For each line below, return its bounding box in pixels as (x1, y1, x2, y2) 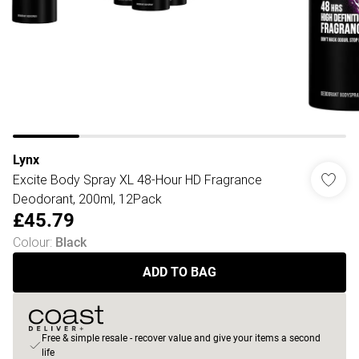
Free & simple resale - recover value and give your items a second (42, 333, 321, 344)
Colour (13, 234, 50, 250)
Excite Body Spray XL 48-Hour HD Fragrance (13, 171, 262, 188)
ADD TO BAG (143, 264, 216, 280)
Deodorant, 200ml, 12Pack (13, 191, 162, 207)
